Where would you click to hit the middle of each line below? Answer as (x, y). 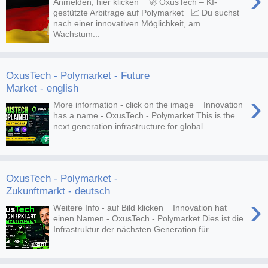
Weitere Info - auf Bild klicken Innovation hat (140, 208)
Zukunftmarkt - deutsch (58, 191)
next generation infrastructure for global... (132, 127)
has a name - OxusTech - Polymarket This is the (144, 116)
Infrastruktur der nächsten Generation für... (135, 229)
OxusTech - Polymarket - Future (78, 75)
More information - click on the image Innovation (148, 105)
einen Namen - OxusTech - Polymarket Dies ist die (149, 219)
